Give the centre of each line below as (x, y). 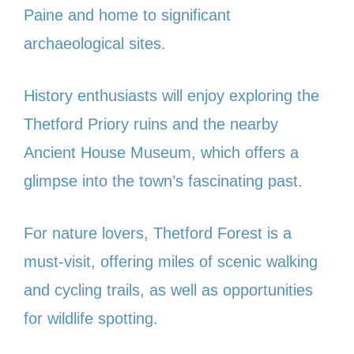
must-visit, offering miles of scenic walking (171, 261)
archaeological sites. (95, 43)
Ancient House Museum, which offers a (161, 152)
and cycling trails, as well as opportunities (168, 290)
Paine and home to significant (127, 15)
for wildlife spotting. (91, 318)
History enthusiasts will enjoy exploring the (171, 95)
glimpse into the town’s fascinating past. (163, 181)
